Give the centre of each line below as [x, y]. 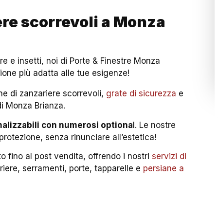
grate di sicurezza [141, 94]
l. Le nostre [154, 125]
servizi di [169, 156]
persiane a [164, 169]
